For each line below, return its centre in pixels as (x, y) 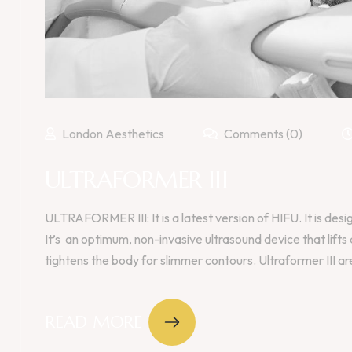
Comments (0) (262, 133)
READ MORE (94, 322)
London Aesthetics (113, 133)
